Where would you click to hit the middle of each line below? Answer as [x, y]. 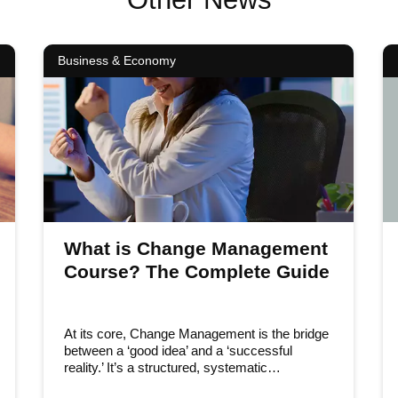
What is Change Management [196, 248]
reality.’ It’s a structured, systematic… [173, 367]
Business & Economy [117, 61]
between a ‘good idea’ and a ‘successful [179, 350]
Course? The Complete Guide [197, 271]
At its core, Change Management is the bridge [197, 334]
